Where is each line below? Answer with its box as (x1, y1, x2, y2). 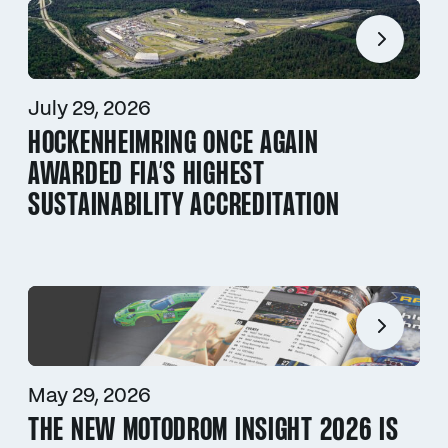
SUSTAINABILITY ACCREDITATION (28, 189, 340, 223)
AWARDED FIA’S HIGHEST (28, 158, 265, 192)
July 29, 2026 (28, 99, 151, 119)
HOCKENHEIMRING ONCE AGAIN (28, 127, 319, 161)
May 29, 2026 (28, 386, 151, 406)
